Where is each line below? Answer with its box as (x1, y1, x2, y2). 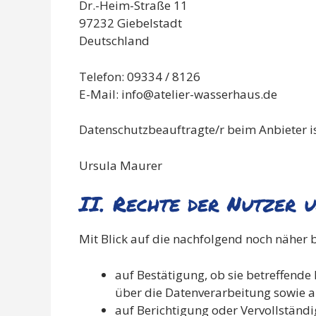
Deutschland (79, 32, 150, 49)
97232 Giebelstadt (79, 15, 182, 31)
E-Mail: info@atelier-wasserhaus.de (79, 85, 277, 102)
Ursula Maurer (79, 157, 162, 174)
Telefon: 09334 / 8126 (79, 68, 200, 85)
